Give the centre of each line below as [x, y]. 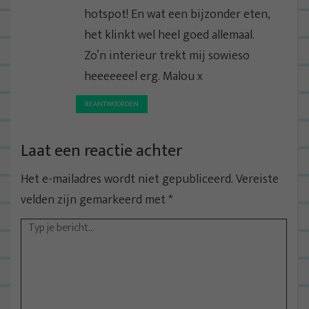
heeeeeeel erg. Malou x [143, 76]
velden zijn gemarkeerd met [94, 200]
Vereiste [257, 179]
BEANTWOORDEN [112, 104]
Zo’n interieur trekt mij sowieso [167, 56]
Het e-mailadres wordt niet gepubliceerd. [127, 179]
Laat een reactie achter [101, 151]
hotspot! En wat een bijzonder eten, [177, 14]
